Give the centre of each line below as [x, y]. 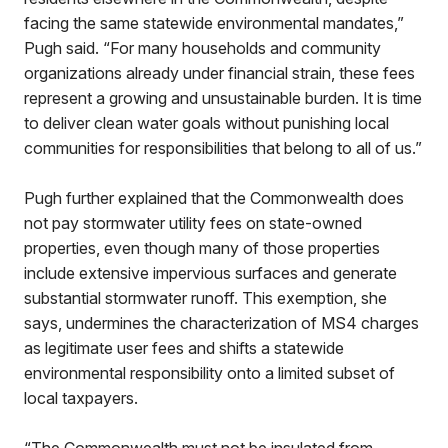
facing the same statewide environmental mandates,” [214, 23]
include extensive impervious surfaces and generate [210, 273]
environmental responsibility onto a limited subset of [209, 373]
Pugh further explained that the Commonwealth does [214, 198]
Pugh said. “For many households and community [202, 48]
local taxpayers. [81, 398]
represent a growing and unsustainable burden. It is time [223, 98]
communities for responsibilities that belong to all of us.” [223, 148]
